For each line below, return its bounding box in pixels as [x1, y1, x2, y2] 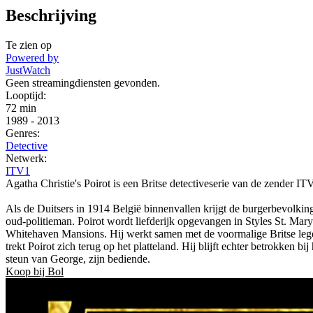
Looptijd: [6, 89, 46, 101]
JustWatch [6, 64, 50, 76]
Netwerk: [6, 152, 47, 164]
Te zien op [6, 38, 52, 51]
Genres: [6, 126, 40, 139]
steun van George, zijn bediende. [6, 252, 150, 265]
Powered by [6, 51, 59, 64]
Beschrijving [6, 6, 96, 24]
